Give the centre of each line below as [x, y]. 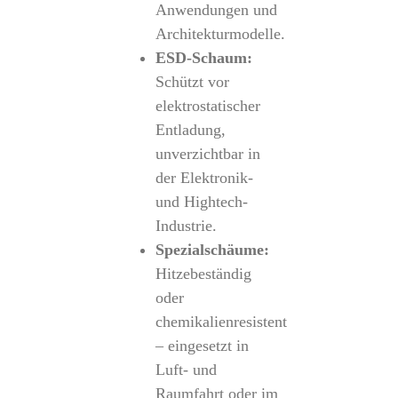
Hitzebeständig [203, 274]
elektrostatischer [207, 106]
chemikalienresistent [221, 322]
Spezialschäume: [212, 250]
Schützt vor [192, 82]
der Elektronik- [204, 178]
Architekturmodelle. [220, 34]
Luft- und [186, 370]
